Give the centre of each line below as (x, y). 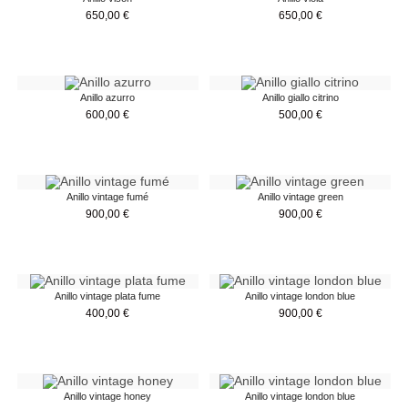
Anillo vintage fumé (108, 197)
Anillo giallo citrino (300, 97)
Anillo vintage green (300, 197)
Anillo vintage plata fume (108, 296)
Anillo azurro (108, 97)
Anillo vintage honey (108, 396)
